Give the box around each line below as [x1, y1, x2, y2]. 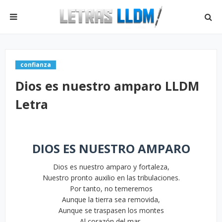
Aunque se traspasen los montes [58, 206, 164, 215]
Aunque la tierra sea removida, [62, 195, 160, 204]
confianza [20, 60, 51, 69]
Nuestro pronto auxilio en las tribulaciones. [42, 173, 180, 182]
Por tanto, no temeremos [69, 184, 153, 193]
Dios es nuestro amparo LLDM [15, 77, 199, 94]
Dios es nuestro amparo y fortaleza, [53, 162, 169, 171]
